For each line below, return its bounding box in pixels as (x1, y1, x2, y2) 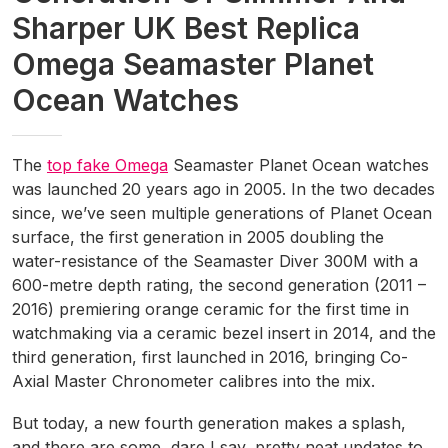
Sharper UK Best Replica (12, 10, 360, 47)
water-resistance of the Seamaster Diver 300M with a (12, 251, 418, 272)
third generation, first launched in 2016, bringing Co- (12, 347, 408, 368)
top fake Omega (47, 155, 168, 176)
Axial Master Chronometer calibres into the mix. (12, 371, 375, 392)
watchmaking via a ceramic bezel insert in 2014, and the (12, 323, 436, 344)
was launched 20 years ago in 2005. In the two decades (12, 179, 435, 200)
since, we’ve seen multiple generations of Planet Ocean (12, 203, 432, 224)
